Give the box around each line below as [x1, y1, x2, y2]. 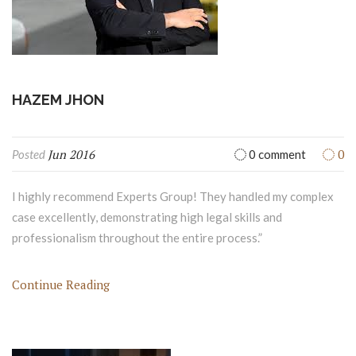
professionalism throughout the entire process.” [12, 230, 262, 246]
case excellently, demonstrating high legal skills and [12, 210, 282, 225]
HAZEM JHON [12, 91, 104, 109]
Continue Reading [12, 277, 110, 293]
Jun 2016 [48, 146, 95, 163]
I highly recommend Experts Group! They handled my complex [12, 189, 334, 204]
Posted [12, 147, 48, 162]
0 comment [246, 147, 306, 162]
